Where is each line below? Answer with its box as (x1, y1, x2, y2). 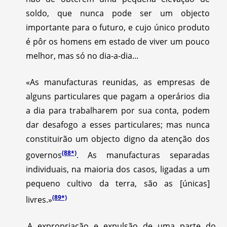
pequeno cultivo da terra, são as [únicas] (25, 177, 210, 189)
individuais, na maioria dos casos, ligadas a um (25, 163, 210, 175)
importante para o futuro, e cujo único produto (25, 21, 210, 33)
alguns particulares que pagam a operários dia (25, 90, 210, 102)
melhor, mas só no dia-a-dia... (25, 50, 138, 61)
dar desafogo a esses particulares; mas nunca (25, 119, 210, 130)
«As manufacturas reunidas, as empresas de (25, 76, 210, 88)
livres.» (25, 194, 52, 206)
